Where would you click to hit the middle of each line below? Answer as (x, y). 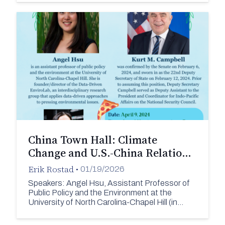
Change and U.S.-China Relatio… (109, 152)
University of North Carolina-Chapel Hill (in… (105, 202)
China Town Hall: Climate (92, 139)
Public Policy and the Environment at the (100, 193)
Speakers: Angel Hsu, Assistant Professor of (109, 183)
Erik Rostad (51, 169)
